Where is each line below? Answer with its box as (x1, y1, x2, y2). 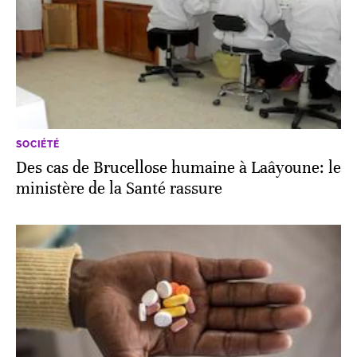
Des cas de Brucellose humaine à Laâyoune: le (16, 158, 341, 178)
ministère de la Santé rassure (16, 178, 222, 199)
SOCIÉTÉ (16, 139, 60, 151)
